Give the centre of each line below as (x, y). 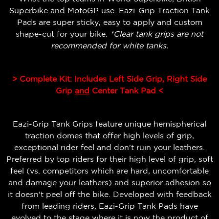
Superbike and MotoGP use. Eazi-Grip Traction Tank (109, 11)
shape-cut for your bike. (63, 34)
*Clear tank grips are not (157, 34)
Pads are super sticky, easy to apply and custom (109, 22)
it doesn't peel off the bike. (60, 194)
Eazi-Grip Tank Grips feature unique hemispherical (109, 124)
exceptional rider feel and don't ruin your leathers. (109, 147)
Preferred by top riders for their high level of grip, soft (109, 159)
